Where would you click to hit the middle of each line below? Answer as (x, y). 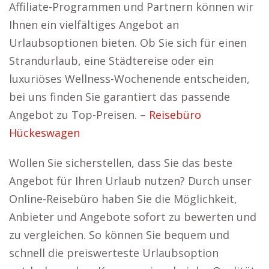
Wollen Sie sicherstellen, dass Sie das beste (121, 163)
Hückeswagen (44, 133)
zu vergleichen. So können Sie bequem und (119, 235)
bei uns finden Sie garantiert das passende (119, 97)
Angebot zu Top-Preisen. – (79, 115)
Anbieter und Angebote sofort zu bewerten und (133, 217)
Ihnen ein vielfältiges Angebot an (94, 25)
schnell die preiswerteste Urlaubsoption (114, 253)
